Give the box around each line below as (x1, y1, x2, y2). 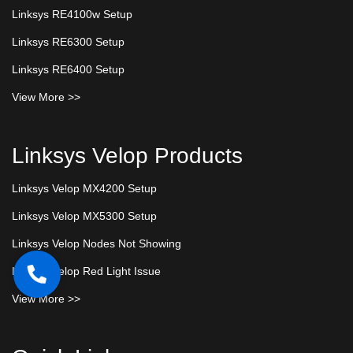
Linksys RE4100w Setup (12, 7, 132, 20)
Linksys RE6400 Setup (12, 62, 124, 76)
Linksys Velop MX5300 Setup (12, 209, 157, 222)
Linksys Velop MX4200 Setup (12, 181, 157, 195)
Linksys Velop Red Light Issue (12, 264, 161, 277)
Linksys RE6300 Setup (12, 35, 124, 48)
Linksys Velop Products (12, 143, 243, 168)
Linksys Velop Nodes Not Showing (12, 236, 181, 250)
